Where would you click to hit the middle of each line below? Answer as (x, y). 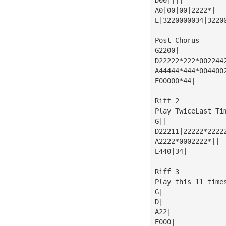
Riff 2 (167, 101)
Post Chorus (177, 40)
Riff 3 (167, 171)
